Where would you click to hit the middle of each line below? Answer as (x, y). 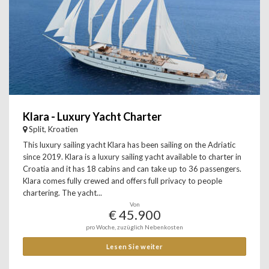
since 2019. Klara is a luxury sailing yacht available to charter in (132, 157)
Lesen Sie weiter (134, 246)
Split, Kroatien (53, 129)
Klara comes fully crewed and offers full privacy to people (122, 181)
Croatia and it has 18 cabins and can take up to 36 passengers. (132, 169)
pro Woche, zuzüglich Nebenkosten (134, 227)
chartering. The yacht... (62, 193)
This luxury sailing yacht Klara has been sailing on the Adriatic (129, 145)
